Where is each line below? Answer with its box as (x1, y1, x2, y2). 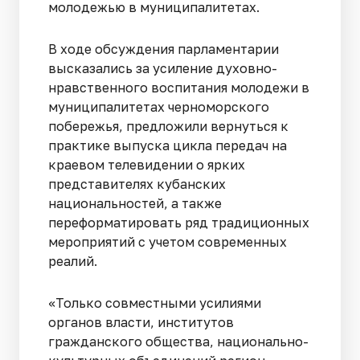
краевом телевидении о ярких (48, 156, 245, 173)
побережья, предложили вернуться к (48, 117, 288, 134)
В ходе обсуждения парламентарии (48, 40, 279, 57)
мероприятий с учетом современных (48, 233, 287, 250)
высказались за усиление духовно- (48, 59, 277, 76)
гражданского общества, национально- (48, 333, 309, 350)
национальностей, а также (48, 194, 222, 211)
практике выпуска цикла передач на (48, 137, 287, 153)
